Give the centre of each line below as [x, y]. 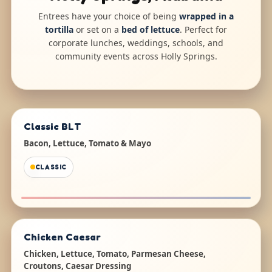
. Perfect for [203, 30]
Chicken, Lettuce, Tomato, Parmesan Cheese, [114, 253]
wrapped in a [206, 16]
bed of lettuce [151, 30]
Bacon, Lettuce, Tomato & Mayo [87, 143]
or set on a [97, 30]
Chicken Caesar [62, 236]
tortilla [59, 30]
